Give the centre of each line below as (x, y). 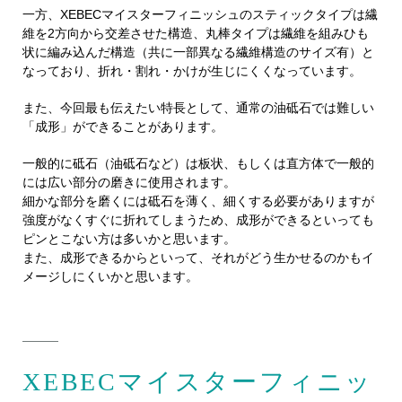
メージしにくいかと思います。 (110, 277)
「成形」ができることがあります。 (123, 127)
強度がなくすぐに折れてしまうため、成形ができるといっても (198, 220)
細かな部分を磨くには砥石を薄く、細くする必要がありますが (198, 201)
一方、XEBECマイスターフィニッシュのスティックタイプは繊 (200, 15)
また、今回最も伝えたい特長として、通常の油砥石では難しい (198, 108)
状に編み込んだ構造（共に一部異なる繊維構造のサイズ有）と (198, 52)
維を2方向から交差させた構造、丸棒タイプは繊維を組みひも (196, 34)
